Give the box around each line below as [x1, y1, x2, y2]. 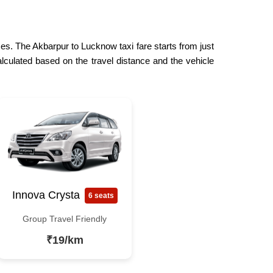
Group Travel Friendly [23, 213, 107, 224]
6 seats [88, 191, 114, 200]
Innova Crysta [12, 189, 80, 202]
